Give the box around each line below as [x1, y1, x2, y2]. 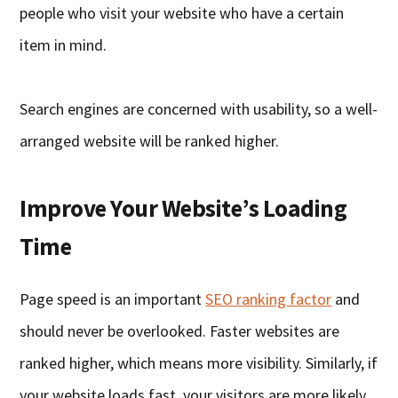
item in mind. [20, 35, 107, 56]
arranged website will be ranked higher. [20, 131, 280, 152]
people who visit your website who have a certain [20, 3, 345, 24]
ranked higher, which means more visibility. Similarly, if [20, 353, 378, 374]
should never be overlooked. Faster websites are [20, 321, 340, 342]
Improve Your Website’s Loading [20, 193, 347, 224]
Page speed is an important [20, 289, 206, 310]
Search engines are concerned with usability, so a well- [20, 99, 378, 120]
